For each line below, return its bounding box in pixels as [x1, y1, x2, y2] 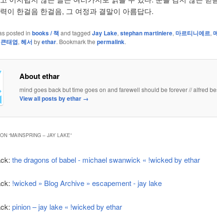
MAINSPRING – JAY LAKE [10, 131, 70, 139]
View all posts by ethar [19, 93, 83, 103]
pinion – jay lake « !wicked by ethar [12, 201, 123, 212]
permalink [96, 37, 124, 46]
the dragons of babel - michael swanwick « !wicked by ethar [12, 154, 201, 165]
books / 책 [31, 29, 59, 38]
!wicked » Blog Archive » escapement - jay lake [12, 178, 162, 188]
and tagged [59, 29, 92, 37]
